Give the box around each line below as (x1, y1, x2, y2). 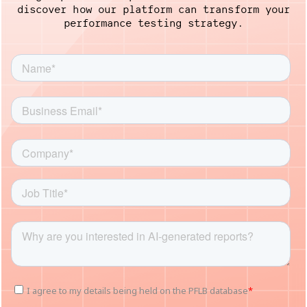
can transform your (178, 2, 290, 16)
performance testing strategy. (63, 16, 244, 30)
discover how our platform (17, 2, 179, 16)
